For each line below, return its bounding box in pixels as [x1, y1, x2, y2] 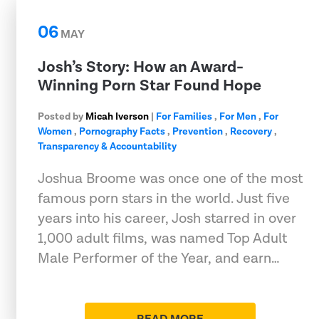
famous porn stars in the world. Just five [38, 189, 290, 208]
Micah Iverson [85, 110, 149, 123]
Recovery [230, 125, 272, 138]
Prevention [172, 125, 223, 138]
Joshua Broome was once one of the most [38, 169, 303, 188]
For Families [156, 110, 212, 123]
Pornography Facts [79, 125, 165, 138]
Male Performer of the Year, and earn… [38, 249, 280, 268]
